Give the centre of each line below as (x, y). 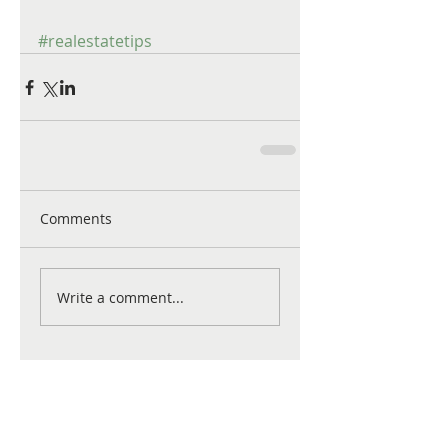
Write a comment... (120, 297)
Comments (76, 218)
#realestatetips (95, 41)
